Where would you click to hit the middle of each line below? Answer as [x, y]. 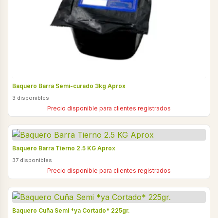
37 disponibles [32, 160]
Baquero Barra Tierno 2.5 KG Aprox [64, 148]
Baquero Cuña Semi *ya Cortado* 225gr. [71, 210]
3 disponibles [31, 98]
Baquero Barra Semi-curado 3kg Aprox [69, 86]
